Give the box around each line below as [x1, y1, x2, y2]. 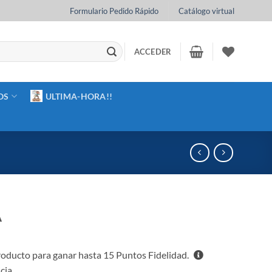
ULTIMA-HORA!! [45, 90, 113, 101]
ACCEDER [134, 47, 172, 56]
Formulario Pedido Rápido [70, 5, 159, 16]
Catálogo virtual [178, 5, 234, 16]
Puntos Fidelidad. [114, 249, 191, 261]
